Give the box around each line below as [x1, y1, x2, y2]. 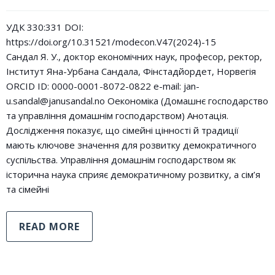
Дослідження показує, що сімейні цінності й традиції [6, 124, 239, 136]
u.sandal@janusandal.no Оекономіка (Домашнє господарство [6, 95, 268, 107]
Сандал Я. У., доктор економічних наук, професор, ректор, [6, 50, 262, 63]
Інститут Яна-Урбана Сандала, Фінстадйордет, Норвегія [6, 65, 256, 77]
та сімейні [6, 183, 49, 195]
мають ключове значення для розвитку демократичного [6, 139, 257, 151]
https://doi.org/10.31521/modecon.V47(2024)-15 [6, 36, 216, 48]
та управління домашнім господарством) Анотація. [6, 109, 228, 122]
